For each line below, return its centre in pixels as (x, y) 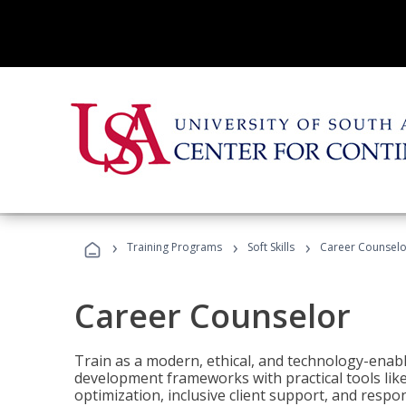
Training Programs (174, 247)
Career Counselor (213, 316)
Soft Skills (271, 247)
